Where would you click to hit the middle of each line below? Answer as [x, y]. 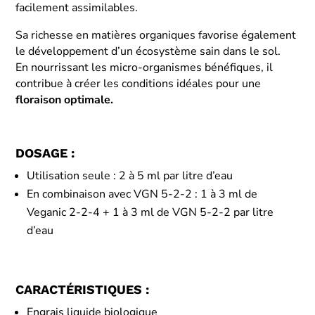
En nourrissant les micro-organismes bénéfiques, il [144, 67]
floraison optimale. [65, 99]
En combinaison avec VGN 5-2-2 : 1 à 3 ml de [142, 194]
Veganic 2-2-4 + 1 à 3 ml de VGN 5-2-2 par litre [150, 212]
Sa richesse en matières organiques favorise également [156, 35]
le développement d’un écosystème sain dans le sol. [148, 51]
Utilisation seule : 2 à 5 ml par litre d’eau [130, 175]
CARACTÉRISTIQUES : [83, 289]
